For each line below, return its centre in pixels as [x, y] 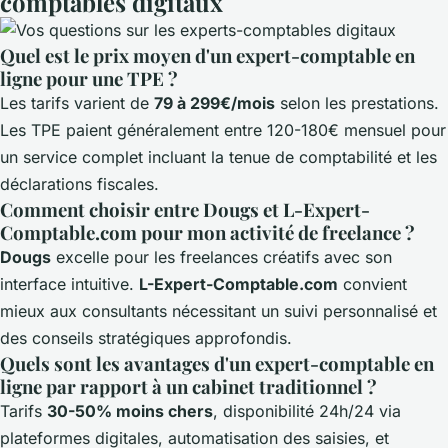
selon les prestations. [357, 103]
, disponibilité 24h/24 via [307, 411]
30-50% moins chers [130, 411]
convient [372, 284]
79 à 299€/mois [214, 103]
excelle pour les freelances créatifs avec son [221, 257]
